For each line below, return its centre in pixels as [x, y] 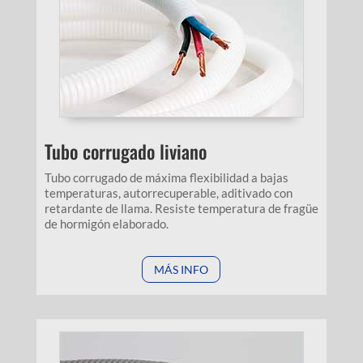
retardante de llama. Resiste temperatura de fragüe [181, 208]
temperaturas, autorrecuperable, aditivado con [168, 192]
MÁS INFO [181, 269]
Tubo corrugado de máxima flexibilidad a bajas [166, 177]
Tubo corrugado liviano [125, 151]
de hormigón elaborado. [106, 223]
